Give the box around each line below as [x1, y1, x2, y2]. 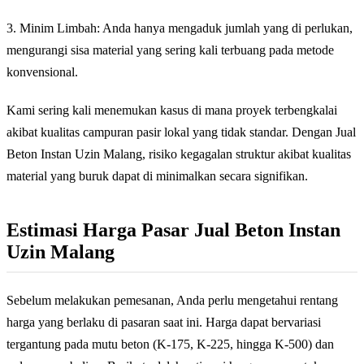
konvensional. [6, 65, 78, 80]
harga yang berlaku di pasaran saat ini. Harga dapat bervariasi [6, 315, 321, 330]
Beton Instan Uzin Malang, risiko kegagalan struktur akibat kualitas [6, 147, 351, 162]
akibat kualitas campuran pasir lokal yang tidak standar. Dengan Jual [6, 125, 356, 140]
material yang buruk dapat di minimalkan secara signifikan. [6, 169, 308, 184]
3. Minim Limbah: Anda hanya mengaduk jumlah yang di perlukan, [6, 21, 353, 36]
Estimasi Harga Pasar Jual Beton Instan [6, 219, 340, 241]
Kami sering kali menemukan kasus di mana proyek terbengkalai [6, 103, 337, 118]
